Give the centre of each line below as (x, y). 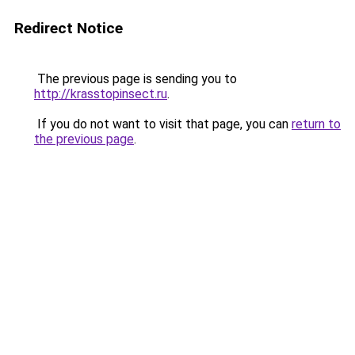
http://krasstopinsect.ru (101, 94)
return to (316, 124)
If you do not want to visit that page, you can (163, 124)
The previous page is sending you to (136, 79)
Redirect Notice (69, 28)
